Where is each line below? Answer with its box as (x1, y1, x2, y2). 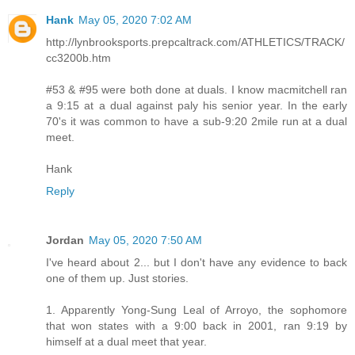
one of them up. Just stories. (46, 271, 189, 284)
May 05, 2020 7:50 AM (89, 233, 202, 246)
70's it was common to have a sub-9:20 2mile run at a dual (46, 114, 347, 128)
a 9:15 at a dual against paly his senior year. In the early (46, 98, 347, 112)
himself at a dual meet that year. (46, 334, 207, 348)
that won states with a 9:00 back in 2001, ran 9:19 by (46, 319, 347, 332)
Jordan (46, 233, 84, 246)
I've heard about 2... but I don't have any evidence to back (46, 255, 347, 269)
